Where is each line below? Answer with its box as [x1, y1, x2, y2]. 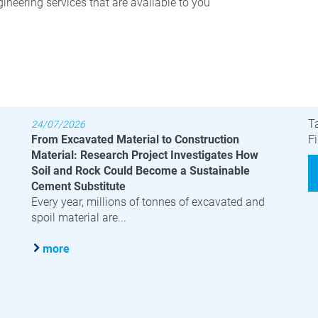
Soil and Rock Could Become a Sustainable [31, 163, 250, 177]
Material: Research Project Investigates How [31, 148, 258, 162]
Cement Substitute [31, 179, 126, 193]
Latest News [31, 87, 111, 104]
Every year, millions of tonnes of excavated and [31, 194, 265, 209]
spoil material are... [31, 210, 126, 224]
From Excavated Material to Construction [31, 132, 239, 146]
